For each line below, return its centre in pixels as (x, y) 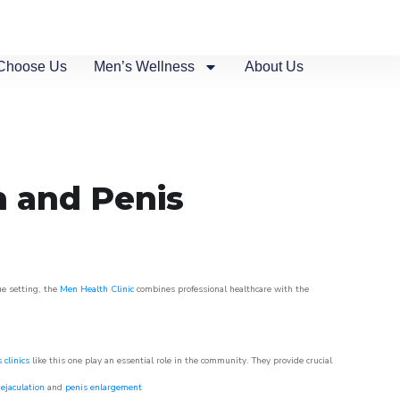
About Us (275, 67)
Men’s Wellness (145, 67)
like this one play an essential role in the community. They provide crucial (181, 361)
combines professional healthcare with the (221, 289)
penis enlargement (104, 387)
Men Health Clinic (97, 289)
